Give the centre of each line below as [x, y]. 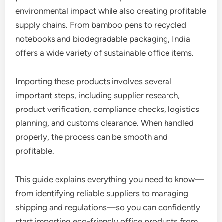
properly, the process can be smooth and [92, 137]
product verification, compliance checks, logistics [108, 109]
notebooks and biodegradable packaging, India [103, 38]
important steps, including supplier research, [98, 95]
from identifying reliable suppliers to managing [102, 193]
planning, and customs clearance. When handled [105, 123]
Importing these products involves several [94, 81]
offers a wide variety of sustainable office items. [105, 52]
